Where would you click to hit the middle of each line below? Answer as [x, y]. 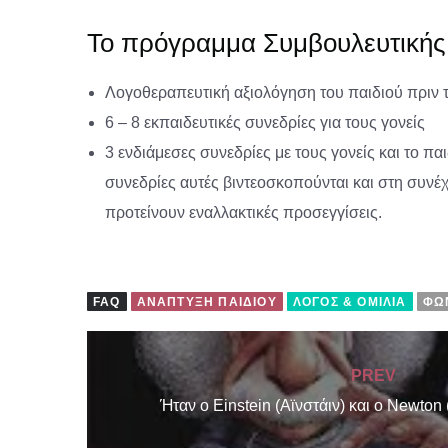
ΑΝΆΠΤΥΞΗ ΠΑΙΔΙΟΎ [206, 302]
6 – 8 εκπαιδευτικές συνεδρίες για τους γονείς [265, 122]
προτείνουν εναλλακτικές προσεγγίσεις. [244, 212]
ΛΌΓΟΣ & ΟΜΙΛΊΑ [349, 302]
